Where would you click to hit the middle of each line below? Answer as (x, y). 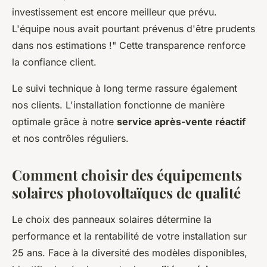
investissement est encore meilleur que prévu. (114, 12)
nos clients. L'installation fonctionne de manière (118, 105)
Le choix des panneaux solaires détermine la (112, 219)
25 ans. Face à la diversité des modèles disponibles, (130, 253)
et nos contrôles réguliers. (70, 138)
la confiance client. (54, 62)
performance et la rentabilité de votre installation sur (129, 236)
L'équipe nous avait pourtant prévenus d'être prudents (133, 29)
